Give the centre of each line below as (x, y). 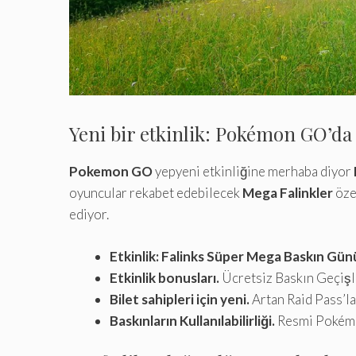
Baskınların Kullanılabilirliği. (192, 320)
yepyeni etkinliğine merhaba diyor (253, 172)
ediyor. (89, 215)
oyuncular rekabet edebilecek (156, 193)
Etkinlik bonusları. (164, 277)
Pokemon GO (111, 172)
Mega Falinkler (288, 193)
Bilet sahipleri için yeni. (180, 299)
